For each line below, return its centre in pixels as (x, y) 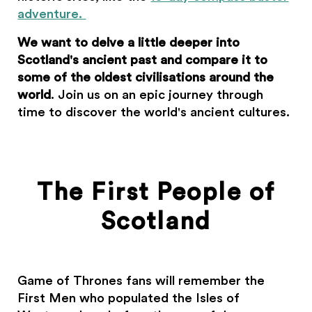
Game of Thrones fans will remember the (141, 281)
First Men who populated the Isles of (129, 298)
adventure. (52, 14)
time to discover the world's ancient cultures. (154, 112)
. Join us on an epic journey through (157, 95)
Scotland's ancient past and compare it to (143, 60)
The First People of (156, 193)
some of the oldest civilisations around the (146, 77)
